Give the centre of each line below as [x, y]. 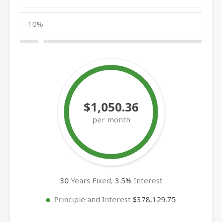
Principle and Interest [93, 199]
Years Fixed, [92, 180]
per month [111, 119]
